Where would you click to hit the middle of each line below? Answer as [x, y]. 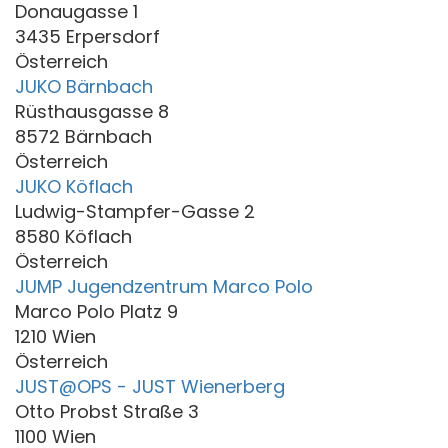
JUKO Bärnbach [84, 86]
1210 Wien [55, 336]
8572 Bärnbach [83, 136]
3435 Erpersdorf [87, 36]
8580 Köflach [73, 236]
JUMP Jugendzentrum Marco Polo [164, 286]
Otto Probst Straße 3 [107, 411]
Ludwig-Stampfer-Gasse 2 [135, 211]
